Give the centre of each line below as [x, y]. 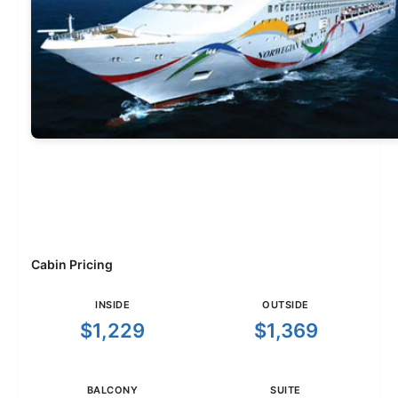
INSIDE [112, 305]
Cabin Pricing [72, 265]
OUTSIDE [286, 305]
